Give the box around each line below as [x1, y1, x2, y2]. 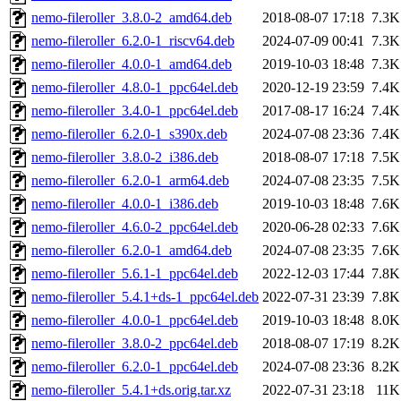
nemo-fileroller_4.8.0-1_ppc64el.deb [31, 80, 238, 96]
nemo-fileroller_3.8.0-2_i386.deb [31, 149, 218, 166]
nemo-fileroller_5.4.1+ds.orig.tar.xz [31, 382, 231, 398]
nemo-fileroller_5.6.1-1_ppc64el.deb [31, 266, 238, 282]
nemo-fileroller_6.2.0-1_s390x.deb [31, 126, 227, 142]
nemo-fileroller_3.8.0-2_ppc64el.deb [31, 336, 238, 352]
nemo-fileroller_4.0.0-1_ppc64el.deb [31, 312, 238, 328]
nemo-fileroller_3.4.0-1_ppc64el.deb [31, 103, 238, 119]
